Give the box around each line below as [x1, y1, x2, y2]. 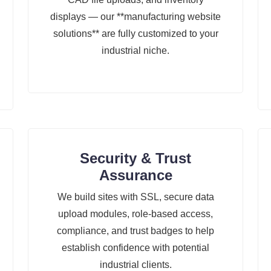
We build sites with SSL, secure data [57, 192, 214, 203]
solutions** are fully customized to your [53, 28, 218, 39]
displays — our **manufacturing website [50, 11, 221, 22]
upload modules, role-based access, [58, 209, 213, 220]
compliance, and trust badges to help [57, 226, 214, 237]
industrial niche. [102, 45, 169, 56]
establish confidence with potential [62, 243, 209, 253]
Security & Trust [80, 150, 191, 167]
